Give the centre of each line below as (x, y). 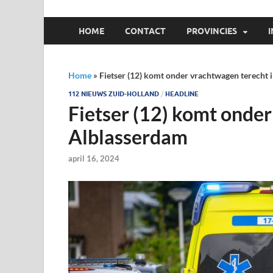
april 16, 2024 (94, 159)
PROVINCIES (212, 31)
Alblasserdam (128, 137)
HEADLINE (182, 94)
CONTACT (145, 31)
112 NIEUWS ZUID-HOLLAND (114, 94)
